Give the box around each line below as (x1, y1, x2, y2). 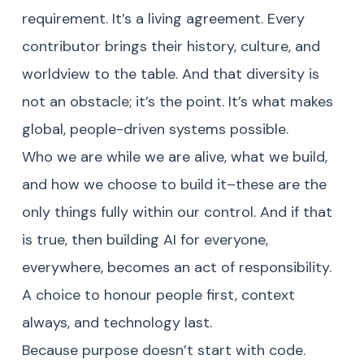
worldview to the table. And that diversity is (22, 64, 319, 84)
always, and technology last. (22, 313, 212, 333)
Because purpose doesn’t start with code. (22, 340, 305, 361)
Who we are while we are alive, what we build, (22, 147, 327, 167)
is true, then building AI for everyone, (22, 230, 268, 250)
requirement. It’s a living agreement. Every (22, 9, 305, 29)
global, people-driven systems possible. (22, 119, 288, 140)
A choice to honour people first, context (22, 285, 295, 305)
